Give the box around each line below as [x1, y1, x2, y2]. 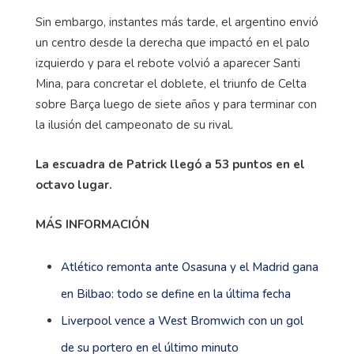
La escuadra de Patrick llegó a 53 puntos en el [36, 156, 305, 173]
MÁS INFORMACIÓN [36, 217, 149, 233]
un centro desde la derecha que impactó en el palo [36, 35, 310, 51]
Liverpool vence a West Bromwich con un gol [61, 313, 303, 330]
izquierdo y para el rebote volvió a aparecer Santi [36, 55, 300, 72]
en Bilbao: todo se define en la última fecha [61, 286, 291, 303]
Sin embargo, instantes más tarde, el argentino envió [36, 14, 318, 31]
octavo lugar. [36, 177, 115, 194]
